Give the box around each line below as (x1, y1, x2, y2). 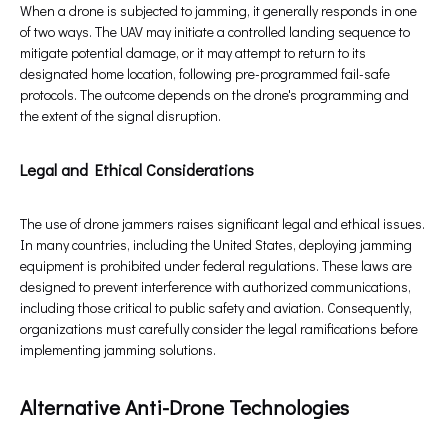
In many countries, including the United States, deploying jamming (20, 235, 412, 255)
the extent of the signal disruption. (20, 106, 221, 126)
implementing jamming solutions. (20, 340, 216, 360)
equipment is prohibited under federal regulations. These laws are (20, 256, 412, 276)
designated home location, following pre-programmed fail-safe (20, 64, 390, 84)
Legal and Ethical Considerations (20, 159, 254, 181)
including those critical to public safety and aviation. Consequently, (20, 298, 412, 318)
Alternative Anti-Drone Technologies (20, 393, 349, 422)
